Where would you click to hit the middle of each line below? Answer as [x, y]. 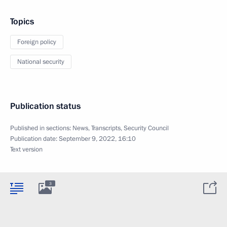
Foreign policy [37, 42]
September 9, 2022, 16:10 [97, 139]
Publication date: [34, 139]
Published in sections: [41, 128]
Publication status [45, 106]
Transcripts [106, 128]
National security [41, 62]
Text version [26, 149]
